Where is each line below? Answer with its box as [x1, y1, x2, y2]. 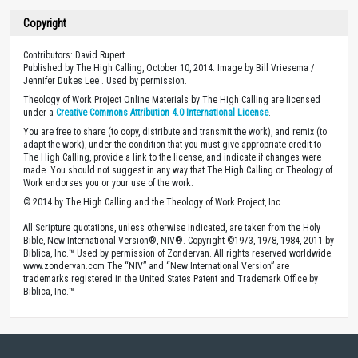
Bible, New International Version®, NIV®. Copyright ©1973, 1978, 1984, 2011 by [23, 234, 334, 246]
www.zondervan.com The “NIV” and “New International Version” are [23, 260, 289, 272]
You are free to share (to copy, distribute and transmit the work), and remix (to [23, 125, 327, 137]
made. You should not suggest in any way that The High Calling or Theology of [23, 164, 332, 176]
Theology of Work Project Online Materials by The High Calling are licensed [23, 93, 320, 105]
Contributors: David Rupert [23, 49, 125, 61]
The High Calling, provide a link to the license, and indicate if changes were [23, 151, 321, 163]
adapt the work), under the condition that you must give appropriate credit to [23, 138, 321, 150]
